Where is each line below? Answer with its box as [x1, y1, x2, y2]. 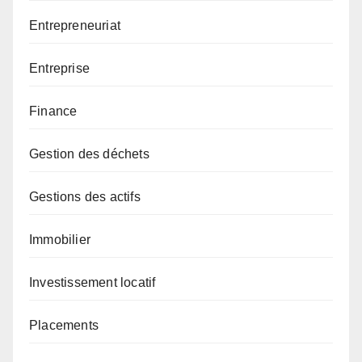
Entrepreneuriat [29, 19, 120, 33]
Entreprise [29, 61, 90, 76]
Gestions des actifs [29, 190, 141, 204]
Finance [29, 104, 78, 119]
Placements [29, 318, 99, 333]
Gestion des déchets [29, 147, 149, 162]
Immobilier [29, 233, 90, 247]
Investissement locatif [29, 276, 156, 290]
